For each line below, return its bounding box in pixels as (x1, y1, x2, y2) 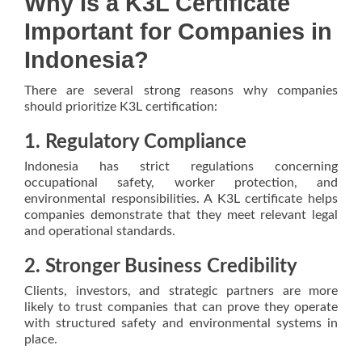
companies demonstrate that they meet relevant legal (24, 208, 338, 221)
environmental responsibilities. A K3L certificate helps (24, 192, 338, 205)
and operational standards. (24, 225, 175, 238)
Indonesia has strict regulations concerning (24, 160, 338, 173)
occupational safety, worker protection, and (24, 176, 338, 189)
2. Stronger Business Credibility (24, 257, 297, 276)
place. (24, 333, 57, 346)
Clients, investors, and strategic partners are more (24, 284, 338, 297)
